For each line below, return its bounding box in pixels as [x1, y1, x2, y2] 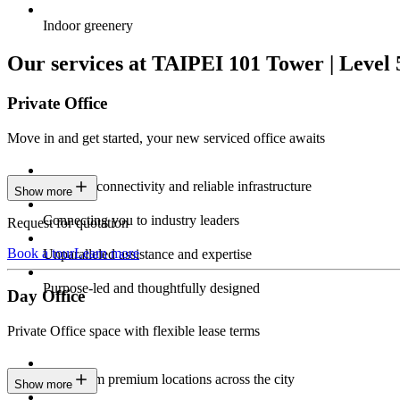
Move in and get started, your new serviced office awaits [7, 129, 325, 146]
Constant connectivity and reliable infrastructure [43, 178, 312, 194]
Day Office [7, 287, 85, 306]
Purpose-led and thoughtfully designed [43, 279, 260, 296]
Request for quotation [7, 214, 129, 230]
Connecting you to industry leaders [43, 212, 239, 228]
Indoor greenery [43, 17, 133, 33]
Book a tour [7, 245, 74, 261]
